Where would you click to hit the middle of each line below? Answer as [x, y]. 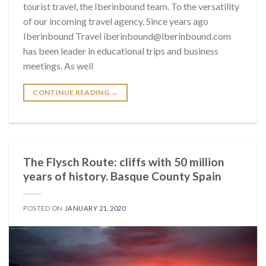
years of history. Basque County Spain [122, 176]
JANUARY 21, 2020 [95, 208]
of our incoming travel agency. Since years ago [116, 21]
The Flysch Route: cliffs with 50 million [124, 162]
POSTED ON [44, 208]
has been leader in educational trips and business [121, 51]
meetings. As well [58, 66]
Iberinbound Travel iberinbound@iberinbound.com [127, 36]
